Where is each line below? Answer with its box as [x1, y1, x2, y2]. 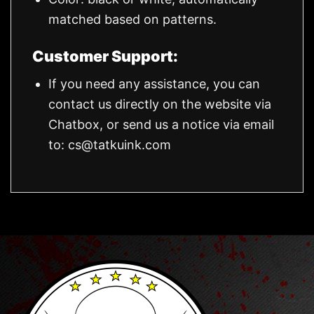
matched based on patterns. [48, 12, 217, 27]
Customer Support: [32, 46, 178, 65]
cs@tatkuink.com [68, 137, 172, 152]
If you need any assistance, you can [48, 76, 261, 91]
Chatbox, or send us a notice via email [48, 116, 275, 132]
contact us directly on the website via [48, 96, 272, 111]
